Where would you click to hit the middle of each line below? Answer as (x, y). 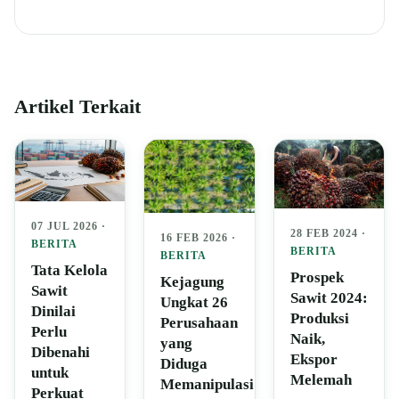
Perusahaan (199, 323)
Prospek (317, 278)
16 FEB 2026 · (199, 238)
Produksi (319, 319)
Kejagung (193, 282)
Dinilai (53, 312)
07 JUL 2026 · (69, 227)
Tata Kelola (69, 271)
